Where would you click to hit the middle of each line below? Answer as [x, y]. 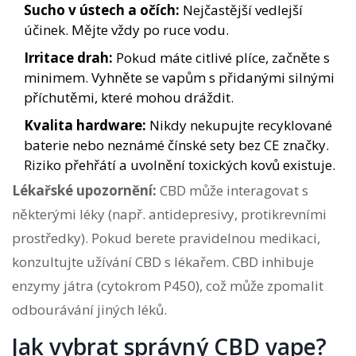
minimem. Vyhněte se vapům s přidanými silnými [179, 78]
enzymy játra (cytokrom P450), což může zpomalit [168, 286]
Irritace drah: [68, 58]
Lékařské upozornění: [84, 191]
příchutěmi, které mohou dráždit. [129, 98]
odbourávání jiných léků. [89, 310]
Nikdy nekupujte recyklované [239, 126]
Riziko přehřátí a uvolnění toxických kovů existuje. [180, 165]
